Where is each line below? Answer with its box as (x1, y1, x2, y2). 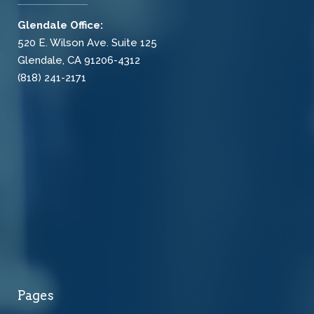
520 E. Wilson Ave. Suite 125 (18, 36, 157, 49)
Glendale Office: (18, 19, 103, 32)
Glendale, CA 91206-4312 (18, 54, 140, 67)
